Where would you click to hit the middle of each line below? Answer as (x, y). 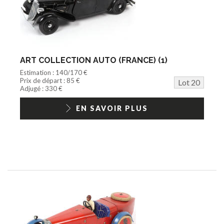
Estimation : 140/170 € (54, 72)
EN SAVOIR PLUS (112, 108)
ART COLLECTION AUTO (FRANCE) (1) (94, 60)
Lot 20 (189, 82)
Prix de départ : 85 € (50, 80)
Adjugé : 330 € (41, 88)
